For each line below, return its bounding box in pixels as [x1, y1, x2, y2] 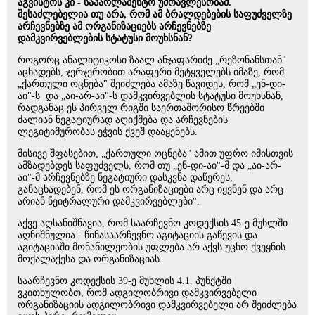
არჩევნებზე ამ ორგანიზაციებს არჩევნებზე [18, 21, 211, 32]
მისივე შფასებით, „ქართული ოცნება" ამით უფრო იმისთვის [18, 148, 293, 159]
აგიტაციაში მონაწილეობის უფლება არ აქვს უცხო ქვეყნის [18, 242, 285, 252]
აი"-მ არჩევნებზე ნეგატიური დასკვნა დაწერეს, [18, 172, 233, 183]
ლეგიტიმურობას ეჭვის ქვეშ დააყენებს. [18, 127, 198, 137]
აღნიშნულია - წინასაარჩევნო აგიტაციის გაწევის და [18, 230, 257, 240]
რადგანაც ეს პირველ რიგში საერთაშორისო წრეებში [18, 103, 264, 113]
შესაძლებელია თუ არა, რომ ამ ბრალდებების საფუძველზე [18, 9, 292, 20]
